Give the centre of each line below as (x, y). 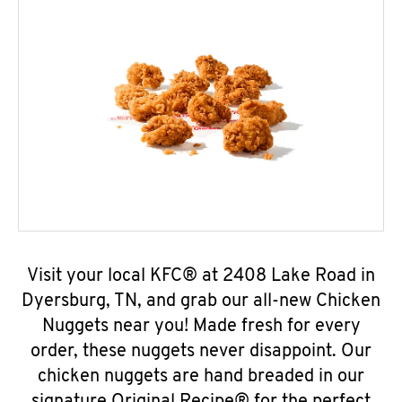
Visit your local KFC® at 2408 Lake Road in (201, 276)
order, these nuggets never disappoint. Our (201, 352)
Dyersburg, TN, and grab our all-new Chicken (201, 301)
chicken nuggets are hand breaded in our (201, 377)
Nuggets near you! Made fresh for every (201, 327)
